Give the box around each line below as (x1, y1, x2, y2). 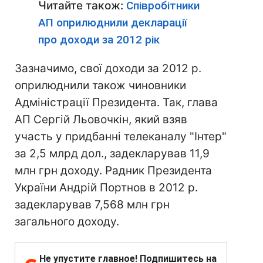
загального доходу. (15, 215, 119, 228)
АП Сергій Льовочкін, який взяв (15, 113, 187, 126)
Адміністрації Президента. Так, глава (15, 96, 218, 109)
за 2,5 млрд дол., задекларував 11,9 (15, 147, 210, 160)
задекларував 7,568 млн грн (15, 198, 170, 211)
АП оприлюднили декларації (38, 16, 187, 29)
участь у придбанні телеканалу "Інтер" (15, 130, 227, 143)
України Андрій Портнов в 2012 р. (15, 181, 198, 194)
